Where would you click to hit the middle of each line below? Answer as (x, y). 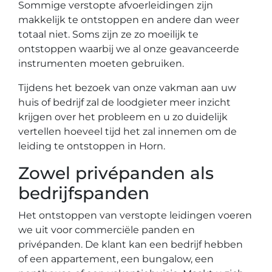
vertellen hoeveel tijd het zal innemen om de (127, 131)
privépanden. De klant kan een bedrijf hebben (131, 244)
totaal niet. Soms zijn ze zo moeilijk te (108, 34)
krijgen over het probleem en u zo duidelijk (123, 117)
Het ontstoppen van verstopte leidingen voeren (135, 215)
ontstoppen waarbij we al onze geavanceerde (129, 49)
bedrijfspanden (84, 193)
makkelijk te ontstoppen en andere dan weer (129, 20)
